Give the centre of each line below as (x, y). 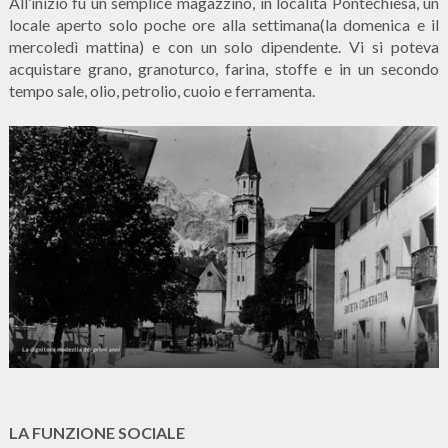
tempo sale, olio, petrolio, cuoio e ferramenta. (161, 91)
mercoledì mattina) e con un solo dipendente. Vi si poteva (224, 47)
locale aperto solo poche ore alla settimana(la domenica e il (224, 25)
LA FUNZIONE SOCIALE (96, 433)
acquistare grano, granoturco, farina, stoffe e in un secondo (224, 69)
